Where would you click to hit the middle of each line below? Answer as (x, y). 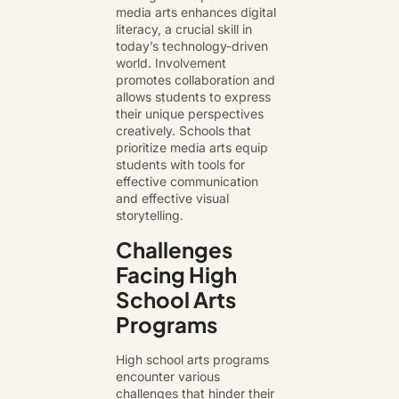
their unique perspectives (190, 114)
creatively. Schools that (183, 131)
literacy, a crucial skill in (184, 29)
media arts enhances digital (196, 12)
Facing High (176, 274)
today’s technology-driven (192, 46)
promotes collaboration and (195, 80)
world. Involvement (171, 63)
